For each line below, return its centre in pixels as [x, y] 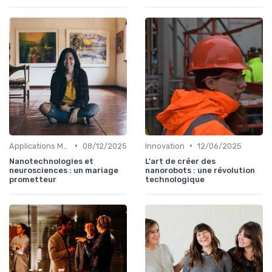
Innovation [165, 146]
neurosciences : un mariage [64, 170]
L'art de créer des [180, 161]
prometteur [33, 179]
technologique [175, 179]
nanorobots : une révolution [200, 170]
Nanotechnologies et [51, 161]
